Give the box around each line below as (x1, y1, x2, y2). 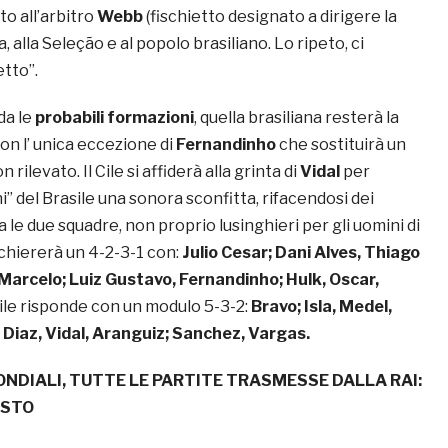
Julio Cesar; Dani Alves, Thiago (182, 243, 420, 263)
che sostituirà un (276, 135, 406, 155)
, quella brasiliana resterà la (194, 108, 399, 128)
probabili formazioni (35, 108, 194, 128)
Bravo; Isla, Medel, (251, 297, 392, 317)
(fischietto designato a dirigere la (143, 7, 397, 27)
